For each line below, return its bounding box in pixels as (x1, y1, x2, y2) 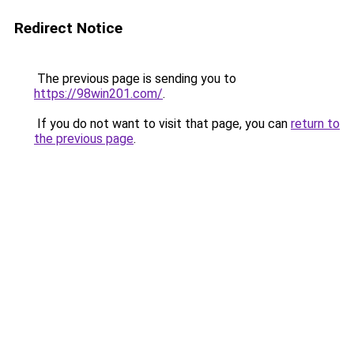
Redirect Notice (14, 19, 122, 37)
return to (291, 116, 340, 131)
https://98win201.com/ (34, 86, 163, 101)
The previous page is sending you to (34, 71, 236, 86)
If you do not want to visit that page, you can (34, 116, 291, 131)
